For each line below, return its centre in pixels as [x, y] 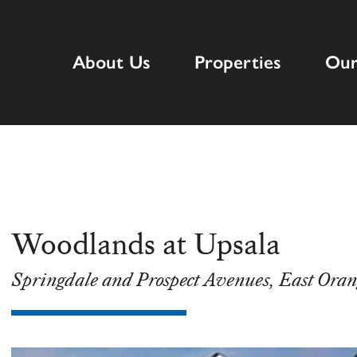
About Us [112, 61]
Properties [238, 61]
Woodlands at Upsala [145, 245]
